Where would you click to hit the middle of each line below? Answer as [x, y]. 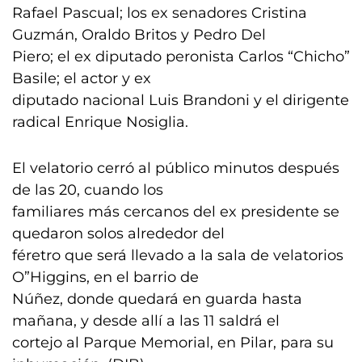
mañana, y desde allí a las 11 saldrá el [146, 321]
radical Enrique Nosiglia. [100, 122]
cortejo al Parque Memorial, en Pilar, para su [173, 343]
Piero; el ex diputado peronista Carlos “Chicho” [181, 57]
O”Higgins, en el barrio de [105, 277]
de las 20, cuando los [88, 190]
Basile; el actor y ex [82, 78]
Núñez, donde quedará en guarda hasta [157, 299]
